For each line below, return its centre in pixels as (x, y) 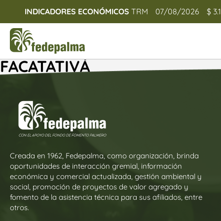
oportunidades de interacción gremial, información (96, 166)
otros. (19, 207)
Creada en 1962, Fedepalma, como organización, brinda (104, 155)
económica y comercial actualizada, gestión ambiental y (106, 176)
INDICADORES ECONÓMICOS (77, 11)
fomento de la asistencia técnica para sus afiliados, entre (106, 197)
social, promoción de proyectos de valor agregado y (99, 186)
